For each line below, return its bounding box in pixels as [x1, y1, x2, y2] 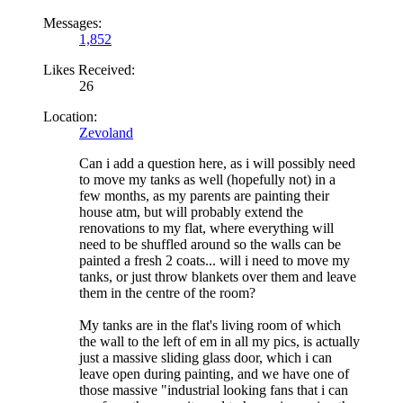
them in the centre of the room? [79, 284, 255, 300]
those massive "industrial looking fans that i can [79, 381, 348, 398]
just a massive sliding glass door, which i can [79, 349, 332, 365]
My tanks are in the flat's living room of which [79, 317, 341, 333]
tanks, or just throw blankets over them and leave [79, 268, 356, 284]
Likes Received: [43, 61, 135, 77]
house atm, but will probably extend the [79, 203, 303, 219]
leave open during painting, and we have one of [79, 365, 349, 381]
